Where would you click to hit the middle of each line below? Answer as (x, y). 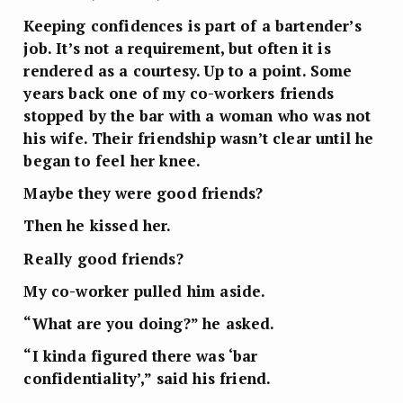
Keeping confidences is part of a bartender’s (193, 25)
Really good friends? (103, 258)
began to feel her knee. (112, 160)
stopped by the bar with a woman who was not (197, 115)
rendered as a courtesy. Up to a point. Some (188, 70)
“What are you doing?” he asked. (149, 324)
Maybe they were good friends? (143, 193)
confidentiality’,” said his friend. (148, 379)
